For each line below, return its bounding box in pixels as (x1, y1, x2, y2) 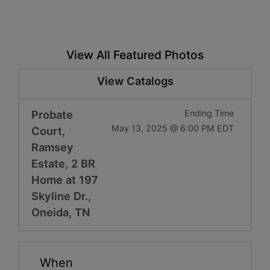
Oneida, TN (31, 206, 90, 219)
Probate (31, 108, 73, 121)
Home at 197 (31, 173, 98, 186)
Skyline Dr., (31, 189, 91, 202)
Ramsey (31, 140, 74, 154)
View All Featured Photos (66, 48, 204, 62)
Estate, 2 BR (31, 157, 95, 170)
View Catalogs (96, 74, 174, 87)
